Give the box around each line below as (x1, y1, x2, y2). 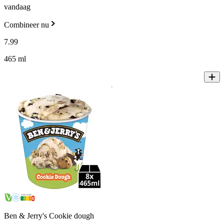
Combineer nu (4, 20, 49, 29)
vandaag (4, 2, 30, 11)
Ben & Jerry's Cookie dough (4, 211, 94, 220)
